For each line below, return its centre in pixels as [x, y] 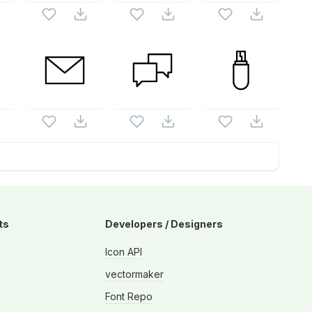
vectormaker [134, 274]
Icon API [124, 252]
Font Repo [129, 297]
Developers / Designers [164, 224]
